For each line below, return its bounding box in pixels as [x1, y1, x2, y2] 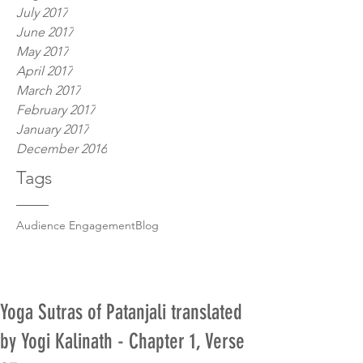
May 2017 [16, 44, 69, 60]
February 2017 [16, 102, 96, 118]
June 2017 [16, 24, 74, 41]
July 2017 [16, 5, 68, 21]
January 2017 [16, 122, 89, 138]
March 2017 [16, 83, 81, 99]
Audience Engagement [16, 218, 135, 233]
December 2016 [16, 141, 107, 157]
